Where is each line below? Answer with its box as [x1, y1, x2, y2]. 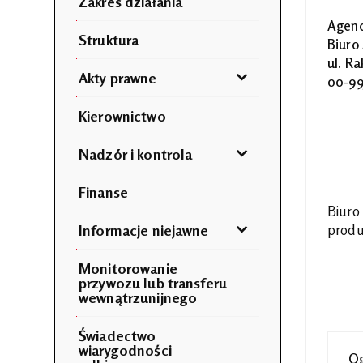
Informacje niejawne [79, 220, 209, 239]
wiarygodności [79, 340, 172, 359]
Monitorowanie [79, 258, 177, 277]
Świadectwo [79, 326, 156, 344]
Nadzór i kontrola [79, 144, 193, 163]
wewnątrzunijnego [79, 288, 198, 306]
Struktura [79, 30, 139, 49]
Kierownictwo [79, 106, 166, 125]
